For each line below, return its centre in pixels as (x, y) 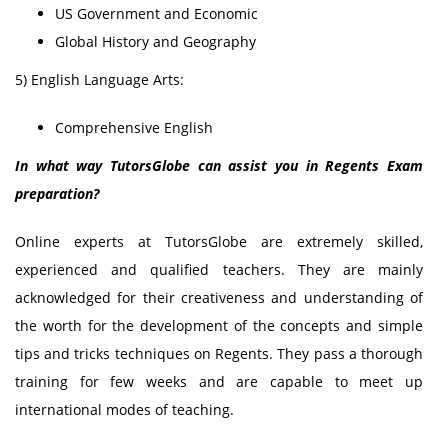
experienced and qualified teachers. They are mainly (219, 269)
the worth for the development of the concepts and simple (219, 325)
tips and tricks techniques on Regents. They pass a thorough (219, 353)
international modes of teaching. (124, 409)
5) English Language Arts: (99, 79)
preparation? (57, 193)
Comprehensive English (134, 127)
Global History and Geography (155, 41)
